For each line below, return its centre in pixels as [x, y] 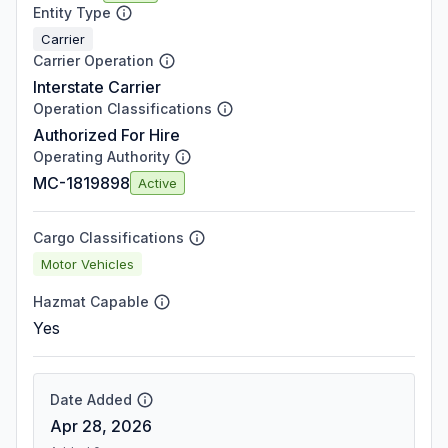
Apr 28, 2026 [101, 426]
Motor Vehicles [87, 263]
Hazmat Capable [91, 301]
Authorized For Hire [106, 135]
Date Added [91, 399]
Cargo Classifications [108, 237]
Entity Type [72, 12]
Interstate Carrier [97, 87]
